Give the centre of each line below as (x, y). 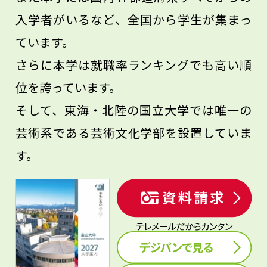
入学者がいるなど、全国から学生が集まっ (133, 19)
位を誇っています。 (68, 87)
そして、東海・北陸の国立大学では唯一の (133, 110)
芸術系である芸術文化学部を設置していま (133, 132)
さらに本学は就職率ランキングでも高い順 (133, 64)
